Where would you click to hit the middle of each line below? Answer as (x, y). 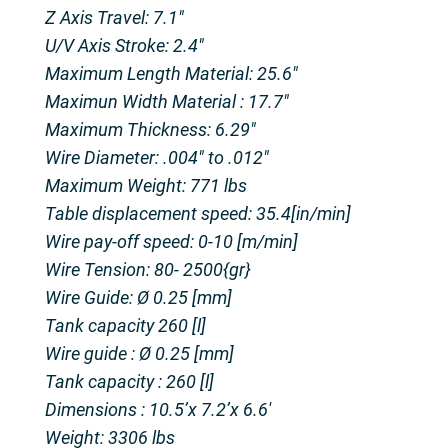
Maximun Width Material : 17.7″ (166, 101)
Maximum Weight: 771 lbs (145, 185)
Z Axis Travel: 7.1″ (114, 17)
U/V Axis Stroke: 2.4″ (124, 45)
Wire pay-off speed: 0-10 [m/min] (171, 241)
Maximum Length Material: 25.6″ (171, 73)
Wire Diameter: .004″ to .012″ (156, 157)
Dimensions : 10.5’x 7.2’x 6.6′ (157, 409)
